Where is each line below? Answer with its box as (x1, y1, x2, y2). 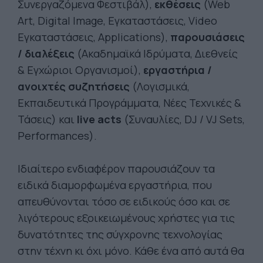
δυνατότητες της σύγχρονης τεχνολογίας (18, 227, 222, 241)
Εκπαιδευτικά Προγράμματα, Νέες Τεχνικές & (18, 96, 241, 110)
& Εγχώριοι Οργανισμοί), (18, 63, 143, 77)
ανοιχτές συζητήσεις (18, 79, 130, 93)
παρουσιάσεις (168, 30, 245, 44)
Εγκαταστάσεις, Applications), (18, 30, 168, 44)
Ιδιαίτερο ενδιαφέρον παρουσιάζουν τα (18, 161, 215, 176)
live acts (77, 112, 122, 126)
